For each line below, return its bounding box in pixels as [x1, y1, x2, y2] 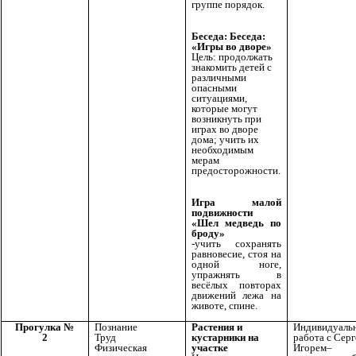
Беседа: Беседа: [192, 30, 265, 43]
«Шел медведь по [192, 216, 281, 229]
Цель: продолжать [192, 51, 273, 64]
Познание [95, 321, 137, 334]
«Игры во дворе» [192, 41, 272, 53]
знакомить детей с [192, 61, 272, 74]
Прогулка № [15, 321, 75, 334]
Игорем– [293, 342, 332, 354]
